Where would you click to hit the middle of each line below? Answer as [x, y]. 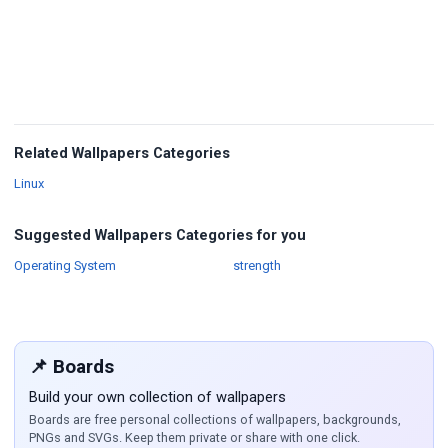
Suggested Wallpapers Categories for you [160, 235]
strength [256, 266]
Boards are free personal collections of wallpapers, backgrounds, [215, 420]
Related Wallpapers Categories [122, 153]
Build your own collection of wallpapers [157, 397]
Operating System [65, 266]
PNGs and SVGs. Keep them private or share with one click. [194, 438]
